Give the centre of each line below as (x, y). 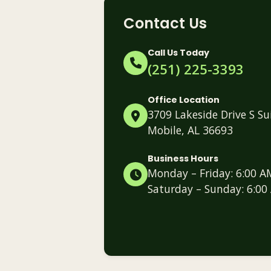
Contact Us (165, 23)
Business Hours (183, 158)
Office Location (184, 100)
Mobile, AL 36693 (190, 130)
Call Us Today (178, 52)
